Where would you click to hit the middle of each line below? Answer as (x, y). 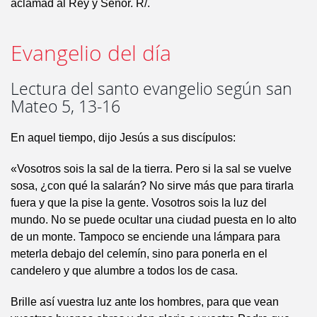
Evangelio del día (91, 53)
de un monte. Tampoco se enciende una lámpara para (145, 237)
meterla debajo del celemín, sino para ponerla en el (139, 254)
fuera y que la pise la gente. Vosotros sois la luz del (139, 203)
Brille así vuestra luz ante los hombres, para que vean (145, 302)
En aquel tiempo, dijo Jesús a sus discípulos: (123, 138)
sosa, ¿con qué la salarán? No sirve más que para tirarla (152, 186)
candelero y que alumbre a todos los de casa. (124, 271)
